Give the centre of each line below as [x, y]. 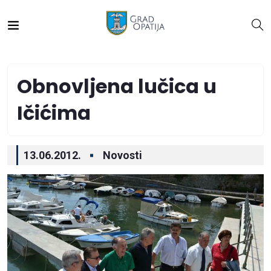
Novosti [122, 155]
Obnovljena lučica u [117, 86]
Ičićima [54, 113]
